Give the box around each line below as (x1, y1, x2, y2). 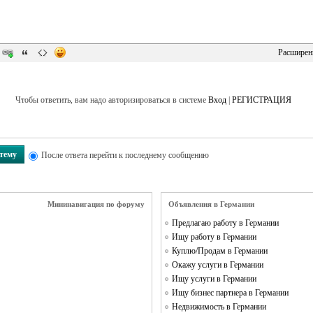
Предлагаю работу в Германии (171, 218, 279, 228)
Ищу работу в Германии (171, 232, 256, 242)
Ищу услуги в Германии (171, 274, 256, 284)
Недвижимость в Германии (171, 302, 266, 312)
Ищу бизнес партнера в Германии (171, 288, 289, 298)
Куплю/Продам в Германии (171, 246, 268, 256)
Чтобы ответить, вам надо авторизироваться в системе (15, 95, 208, 105)
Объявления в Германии (168, 200, 254, 208)
